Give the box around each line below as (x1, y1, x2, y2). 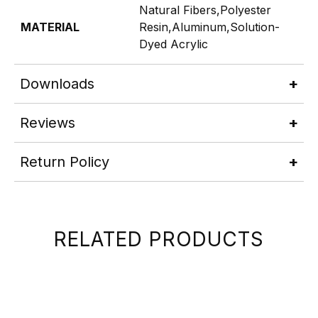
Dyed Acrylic (139, 36, 208, 51)
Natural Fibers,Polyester (139, 2, 271, 17)
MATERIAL (21, 19, 79, 34)
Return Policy (20, 153, 109, 170)
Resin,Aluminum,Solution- (139, 19, 280, 34)
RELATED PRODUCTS (54, 226, 264, 251)
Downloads (20, 75, 94, 92)
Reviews (20, 114, 75, 131)
